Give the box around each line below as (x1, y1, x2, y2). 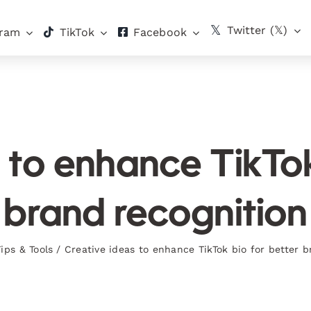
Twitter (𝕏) (226, 24, 288, 37)
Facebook (133, 26, 187, 39)
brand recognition (3, 197, 308, 235)
